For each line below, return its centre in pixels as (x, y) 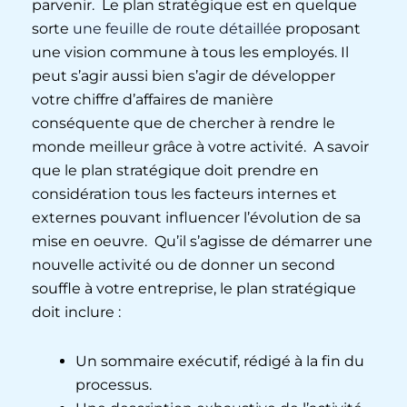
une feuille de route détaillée (175, 28)
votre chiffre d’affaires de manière (153, 99)
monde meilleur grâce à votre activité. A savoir (200, 146)
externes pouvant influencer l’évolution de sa (196, 217)
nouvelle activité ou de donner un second (184, 264)
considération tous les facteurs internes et (184, 194)
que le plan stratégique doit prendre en (175, 170)
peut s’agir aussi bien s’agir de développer (184, 75)
